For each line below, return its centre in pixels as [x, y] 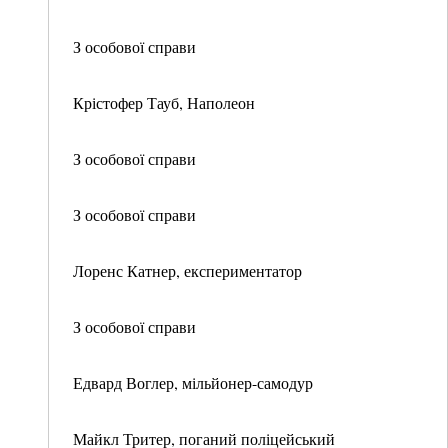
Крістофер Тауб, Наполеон [164, 102]
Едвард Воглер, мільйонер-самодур [193, 382]
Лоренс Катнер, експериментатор [187, 270]
